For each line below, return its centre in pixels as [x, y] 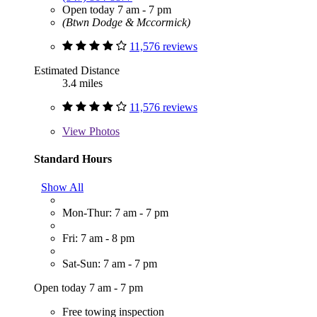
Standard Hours [73, 159]
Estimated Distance [77, 71]
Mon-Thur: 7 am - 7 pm [115, 212]
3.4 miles [82, 83]
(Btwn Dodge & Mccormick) [126, 23]
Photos [103, 132]
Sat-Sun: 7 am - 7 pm [110, 263]
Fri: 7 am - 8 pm [98, 238]
